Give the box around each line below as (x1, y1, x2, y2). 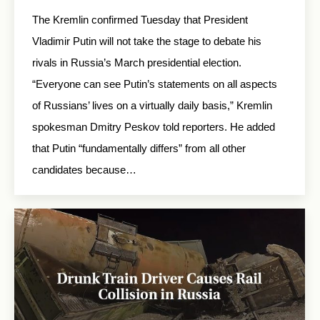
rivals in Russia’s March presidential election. (32, 56, 241, 69)
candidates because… (32, 163, 136, 176)
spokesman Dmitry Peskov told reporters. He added (32, 120, 275, 133)
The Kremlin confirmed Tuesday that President (32, 13, 248, 26)
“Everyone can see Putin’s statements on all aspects (32, 77, 277, 90)
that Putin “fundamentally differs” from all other (32, 141, 246, 154)
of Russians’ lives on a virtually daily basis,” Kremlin (32, 99, 272, 111)
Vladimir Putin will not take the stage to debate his (32, 34, 261, 47)
